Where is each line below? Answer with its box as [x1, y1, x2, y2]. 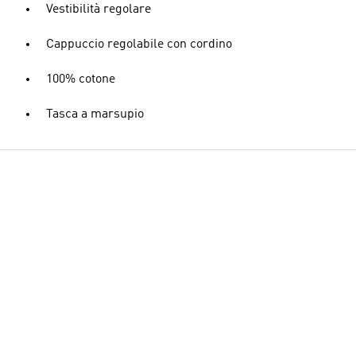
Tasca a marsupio [46, 108, 144, 121]
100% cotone [46, 73, 115, 86]
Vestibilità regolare [46, 3, 151, 16]
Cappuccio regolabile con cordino [46, 38, 232, 51]
